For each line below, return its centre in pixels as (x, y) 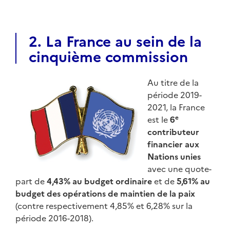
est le (159, 119)
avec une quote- (179, 168)
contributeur (173, 131)
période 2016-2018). (54, 217)
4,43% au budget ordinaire (99, 180)
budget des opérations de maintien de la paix (105, 193)
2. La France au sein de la (115, 40)
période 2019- (175, 94)
